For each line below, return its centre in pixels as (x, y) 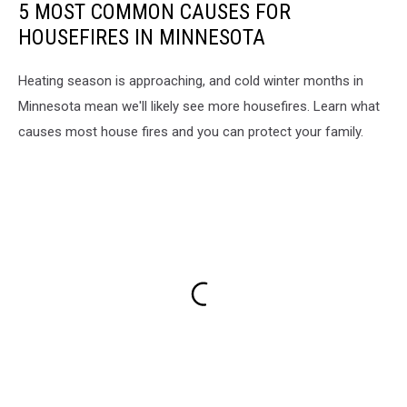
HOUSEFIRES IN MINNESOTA (142, 37)
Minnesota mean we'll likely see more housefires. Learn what (199, 106)
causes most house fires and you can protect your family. (191, 131)
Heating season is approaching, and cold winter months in (191, 80)
